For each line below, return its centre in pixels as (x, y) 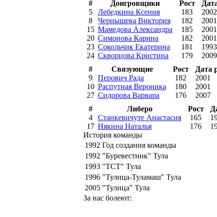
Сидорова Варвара (129, 95)
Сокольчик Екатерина (134, 46)
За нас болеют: (108, 198)
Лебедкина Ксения (129, 12)
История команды (113, 135)
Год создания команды (139, 145)
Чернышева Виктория (134, 20)
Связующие (132, 69)
